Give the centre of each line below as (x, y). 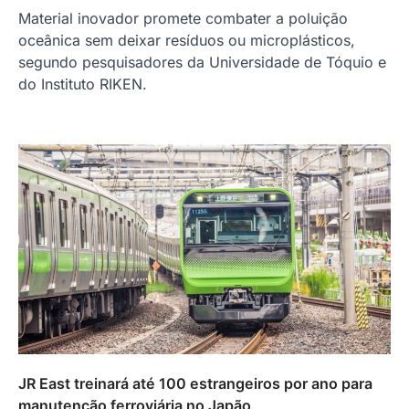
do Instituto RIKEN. (83, 84)
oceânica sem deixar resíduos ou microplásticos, (187, 41)
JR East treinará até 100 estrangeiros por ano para (195, 383)
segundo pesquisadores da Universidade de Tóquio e (202, 63)
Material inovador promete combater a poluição (183, 19)
